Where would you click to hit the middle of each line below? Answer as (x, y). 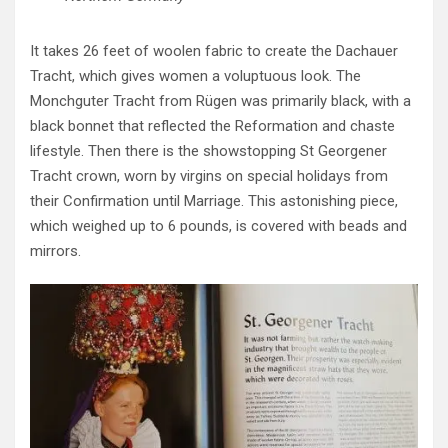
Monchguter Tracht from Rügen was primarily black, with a (220, 100)
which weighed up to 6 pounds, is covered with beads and (218, 225)
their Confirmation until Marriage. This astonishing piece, (214, 200)
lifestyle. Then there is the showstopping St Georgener (208, 150)
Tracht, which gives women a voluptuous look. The (195, 75)
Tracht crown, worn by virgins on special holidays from (209, 175)
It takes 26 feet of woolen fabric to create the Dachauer (214, 50)
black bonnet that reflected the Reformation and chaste (212, 125)
